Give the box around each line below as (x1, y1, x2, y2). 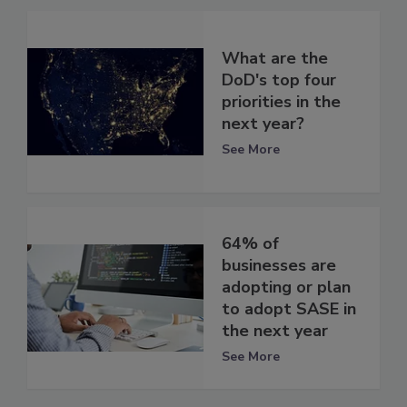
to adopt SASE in (222, 297, 356, 320)
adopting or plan (222, 275, 351, 298)
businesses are (222, 253, 336, 276)
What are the (222, 46, 328, 69)
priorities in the (222, 90, 341, 113)
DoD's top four (222, 68, 336, 91)
